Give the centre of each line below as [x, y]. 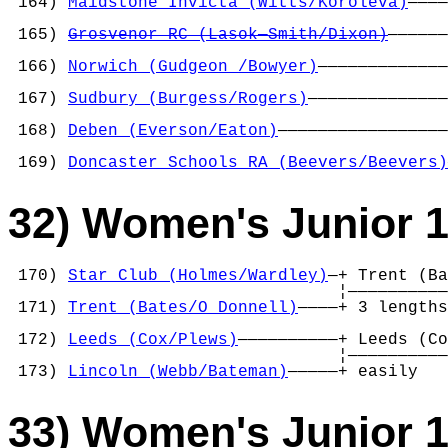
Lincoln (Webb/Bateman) [178, 372]
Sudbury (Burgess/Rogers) [188, 99]
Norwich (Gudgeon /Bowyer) [193, 67]
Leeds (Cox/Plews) [153, 340]
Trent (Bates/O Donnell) [183, 308]
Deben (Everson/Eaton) [173, 131]
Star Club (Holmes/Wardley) [198, 276]
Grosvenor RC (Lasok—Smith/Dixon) [228, 35]
